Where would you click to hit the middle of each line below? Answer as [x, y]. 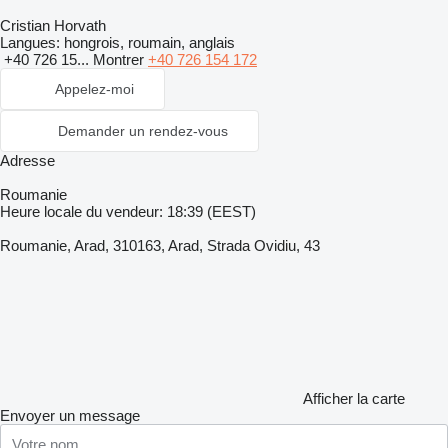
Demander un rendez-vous [143, 131]
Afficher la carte [354, 398]
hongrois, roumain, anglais [147, 42]
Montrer [120, 59]
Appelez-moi [94, 89]
